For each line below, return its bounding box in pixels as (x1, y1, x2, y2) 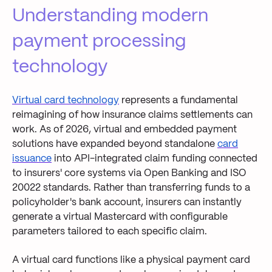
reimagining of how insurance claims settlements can (12, 110, 253, 120)
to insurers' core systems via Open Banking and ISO (12, 169, 246, 178)
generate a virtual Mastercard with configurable (12, 212, 228, 222)
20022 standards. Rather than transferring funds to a (12, 183, 250, 193)
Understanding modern (12, 7, 208, 25)
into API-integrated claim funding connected (52, 154, 257, 164)
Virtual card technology (12, 96, 119, 106)
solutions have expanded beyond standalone (12, 140, 217, 149)
